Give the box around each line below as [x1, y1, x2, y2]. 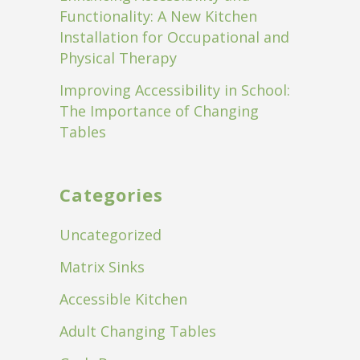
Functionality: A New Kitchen [59, 6, 257, 26]
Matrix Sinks [59, 256, 145, 276]
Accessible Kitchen [59, 288, 187, 309]
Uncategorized [59, 224, 162, 244]
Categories [59, 182, 163, 207]
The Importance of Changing [59, 100, 259, 121]
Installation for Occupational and [59, 27, 289, 47]
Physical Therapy [59, 47, 177, 67]
